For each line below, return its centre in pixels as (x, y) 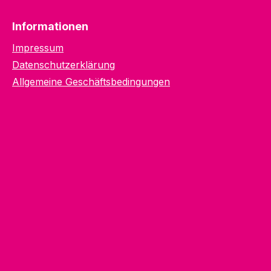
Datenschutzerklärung (64, 65)
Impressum (38, 48)
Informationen (50, 26)
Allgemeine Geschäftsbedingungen (91, 82)
